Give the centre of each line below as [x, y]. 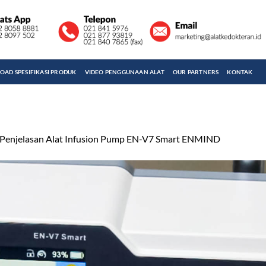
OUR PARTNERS [196, 72]
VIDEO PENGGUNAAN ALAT [124, 72]
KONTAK [240, 72]
